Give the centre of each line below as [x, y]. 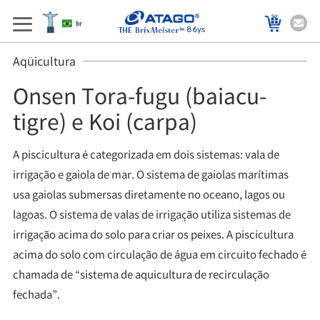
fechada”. [36, 294]
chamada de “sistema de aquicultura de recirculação [141, 274]
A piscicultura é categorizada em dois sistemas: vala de [146, 154]
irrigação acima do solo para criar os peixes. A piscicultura [153, 234]
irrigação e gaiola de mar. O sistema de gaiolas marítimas [150, 174]
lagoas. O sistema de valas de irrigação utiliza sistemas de [151, 214]
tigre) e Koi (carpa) [105, 121]
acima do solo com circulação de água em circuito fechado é [159, 254]
